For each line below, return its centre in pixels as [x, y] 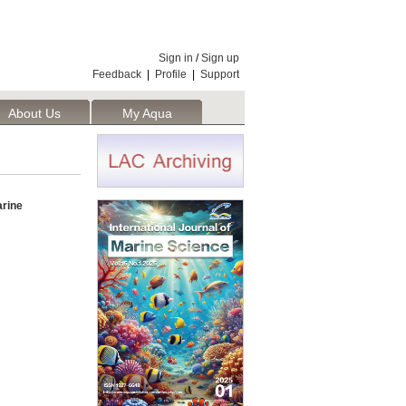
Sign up [220, 58]
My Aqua [147, 113]
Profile [171, 74]
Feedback [117, 74]
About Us [34, 113]
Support [220, 74]
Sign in [176, 58]
